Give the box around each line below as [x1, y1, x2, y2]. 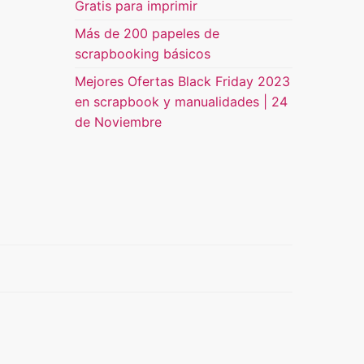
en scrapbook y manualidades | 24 [75, 93, 288, 110]
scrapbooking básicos [75, 45, 210, 62]
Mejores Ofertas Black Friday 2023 [75, 73, 290, 89]
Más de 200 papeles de [75, 25, 219, 41]
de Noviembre [75, 114, 162, 130]
